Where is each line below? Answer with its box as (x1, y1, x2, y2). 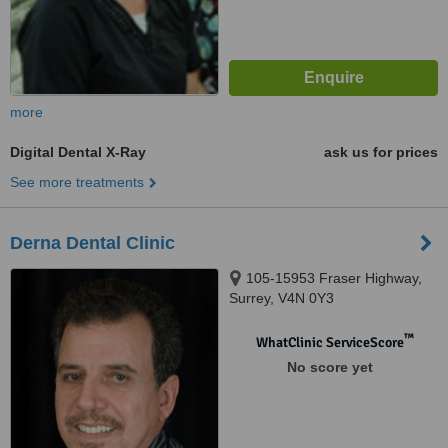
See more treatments (10, 174, 144, 190)
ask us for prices (324, 144, 438, 160)
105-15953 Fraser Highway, (246, 270, 422, 286)
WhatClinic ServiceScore (255, 334, 404, 351)
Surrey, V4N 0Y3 (229, 290, 334, 306)
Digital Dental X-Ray (10, 144, 146, 160)
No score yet (286, 359, 373, 375)
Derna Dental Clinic (10, 233, 175, 253)
